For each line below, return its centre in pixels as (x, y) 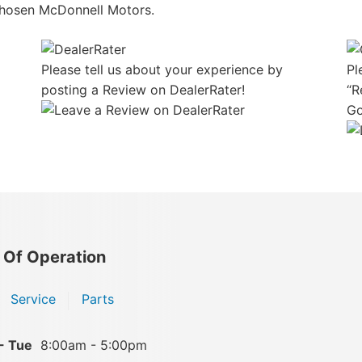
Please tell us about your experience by (162, 69)
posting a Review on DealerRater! (143, 89)
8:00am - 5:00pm (94, 345)
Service (33, 299)
